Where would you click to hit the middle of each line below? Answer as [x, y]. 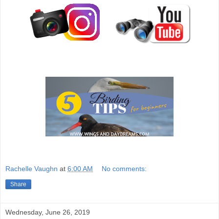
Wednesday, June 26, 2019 [48, 212]
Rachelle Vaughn [32, 169]
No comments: [124, 169]
